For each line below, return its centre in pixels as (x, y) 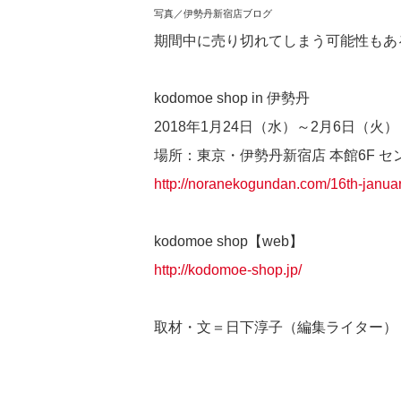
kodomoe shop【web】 (229, 241)
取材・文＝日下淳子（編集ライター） (276, 327)
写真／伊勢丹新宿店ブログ (213, 13)
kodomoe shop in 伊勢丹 (232, 98)
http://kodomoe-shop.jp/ (228, 269)
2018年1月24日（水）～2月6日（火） (276, 126)
